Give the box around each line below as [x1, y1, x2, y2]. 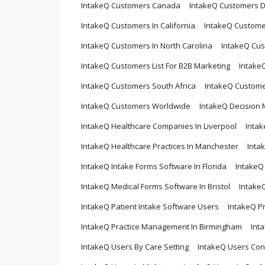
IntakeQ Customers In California [81, 20, 195, 31]
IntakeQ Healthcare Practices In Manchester [81, 141, 238, 152]
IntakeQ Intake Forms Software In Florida [81, 161, 227, 172]
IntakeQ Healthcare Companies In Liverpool [81, 121, 237, 132]
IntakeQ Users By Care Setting [81, 241, 189, 253]
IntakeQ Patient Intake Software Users [81, 201, 219, 212]
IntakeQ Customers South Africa [81, 80, 196, 92]
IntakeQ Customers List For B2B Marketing [81, 60, 230, 72]
